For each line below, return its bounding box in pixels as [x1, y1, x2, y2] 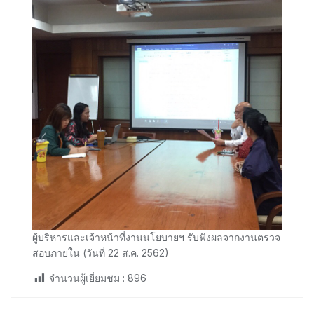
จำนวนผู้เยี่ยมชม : [49, 272, 125, 285]
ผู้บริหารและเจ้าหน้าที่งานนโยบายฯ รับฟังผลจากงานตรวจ [32, 231, 280, 244]
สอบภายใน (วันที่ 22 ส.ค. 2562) [32, 247, 169, 259]
